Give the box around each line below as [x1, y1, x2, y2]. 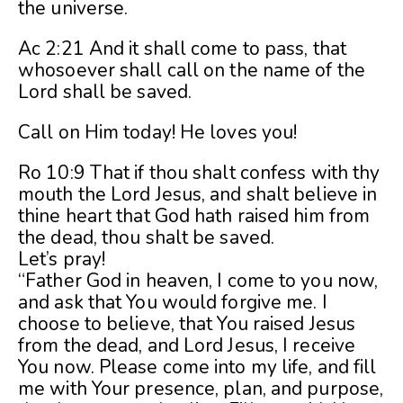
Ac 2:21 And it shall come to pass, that [18, 36, 346, 62]
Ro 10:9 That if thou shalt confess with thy [18, 160, 381, 186]
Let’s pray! [18, 246, 106, 273]
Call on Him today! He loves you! [18, 120, 298, 146]
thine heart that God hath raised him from [18, 203, 371, 229]
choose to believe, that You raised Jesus [18, 311, 356, 337]
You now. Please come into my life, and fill [18, 354, 377, 381]
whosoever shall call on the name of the [18, 58, 365, 84]
